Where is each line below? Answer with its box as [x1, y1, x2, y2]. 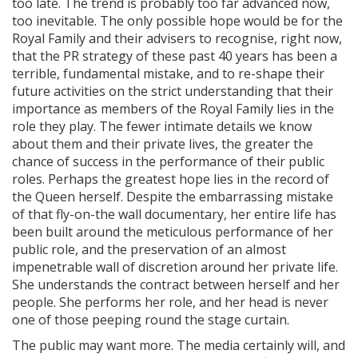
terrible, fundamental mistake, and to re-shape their [12, 65, 324, 82]
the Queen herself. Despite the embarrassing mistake [12, 188, 333, 205]
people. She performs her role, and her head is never [12, 293, 328, 311]
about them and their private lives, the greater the [12, 135, 313, 153]
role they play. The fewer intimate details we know [12, 117, 312, 135]
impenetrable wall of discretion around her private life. [12, 258, 338, 276]
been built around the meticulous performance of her [12, 223, 333, 241]
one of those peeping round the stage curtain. [12, 311, 289, 328]
